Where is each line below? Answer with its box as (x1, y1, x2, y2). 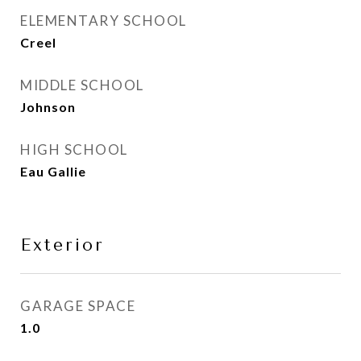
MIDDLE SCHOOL (20, 77, 144, 93)
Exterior (20, 235, 105, 255)
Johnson (20, 99, 76, 114)
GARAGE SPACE (20, 297, 135, 314)
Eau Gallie (20, 164, 86, 179)
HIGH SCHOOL (20, 141, 128, 158)
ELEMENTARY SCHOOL (20, 12, 187, 29)
